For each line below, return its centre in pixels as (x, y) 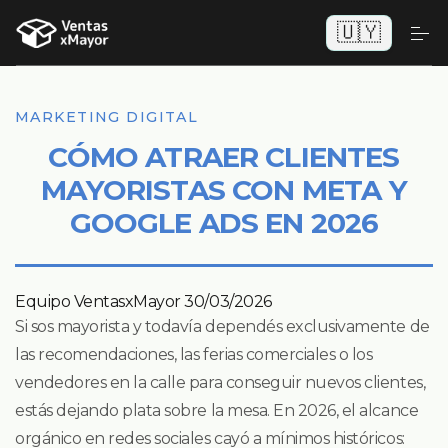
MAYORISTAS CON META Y (224, 190)
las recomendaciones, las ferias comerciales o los (194, 355)
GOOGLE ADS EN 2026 (224, 223)
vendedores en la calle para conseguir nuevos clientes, (220, 383)
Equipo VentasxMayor (98, 302)
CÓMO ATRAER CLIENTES (224, 157)
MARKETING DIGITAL (107, 117)
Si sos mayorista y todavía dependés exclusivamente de (222, 327)
